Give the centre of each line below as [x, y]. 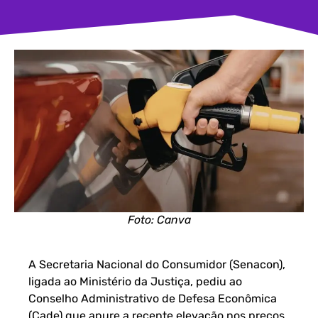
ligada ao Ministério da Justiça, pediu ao [135, 282]
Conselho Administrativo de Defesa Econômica [153, 299]
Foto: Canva [159, 220]
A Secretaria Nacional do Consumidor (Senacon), [157, 265]
